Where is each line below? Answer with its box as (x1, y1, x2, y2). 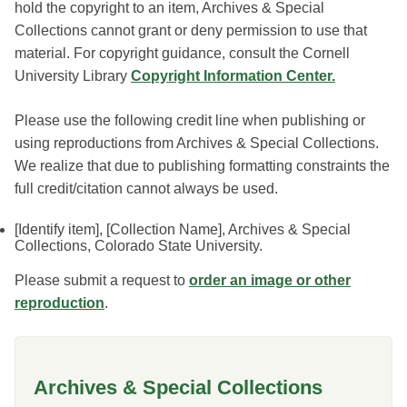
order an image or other (189, 273, 351, 288)
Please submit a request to (15, 273, 189, 288)
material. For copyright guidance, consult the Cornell (15, 45, 350, 61)
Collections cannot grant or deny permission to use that (15, 23, 367, 38)
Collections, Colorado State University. (15, 238, 263, 253)
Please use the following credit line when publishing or (15, 113, 365, 128)
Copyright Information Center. (131, 68, 335, 84)
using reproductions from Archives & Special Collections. (15, 135, 379, 151)
